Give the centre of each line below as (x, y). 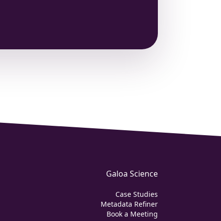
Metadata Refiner (129, 204)
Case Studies (136, 194)
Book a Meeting (132, 214)
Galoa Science (132, 174)
